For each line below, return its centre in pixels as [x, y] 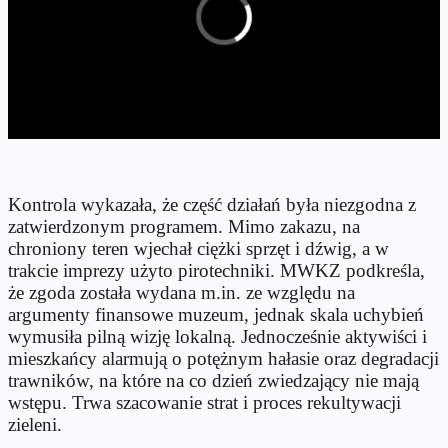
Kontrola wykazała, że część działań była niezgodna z [212, 204]
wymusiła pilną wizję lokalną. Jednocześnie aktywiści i [217, 336]
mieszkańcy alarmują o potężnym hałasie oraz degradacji [223, 358]
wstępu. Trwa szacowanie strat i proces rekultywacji [204, 402]
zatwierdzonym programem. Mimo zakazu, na [184, 226]
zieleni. [35, 424]
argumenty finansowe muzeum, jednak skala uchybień [216, 314]
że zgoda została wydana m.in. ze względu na [181, 292]
